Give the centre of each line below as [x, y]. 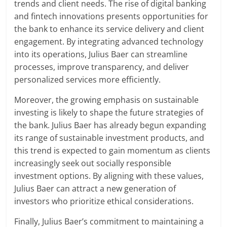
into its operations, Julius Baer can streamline [101, 54]
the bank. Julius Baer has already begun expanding [110, 125]
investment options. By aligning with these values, [109, 176]
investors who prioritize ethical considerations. [104, 201]
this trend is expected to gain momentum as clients [112, 151]
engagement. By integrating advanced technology [109, 42]
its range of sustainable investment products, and [109, 138]
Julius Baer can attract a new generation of [95, 189]
